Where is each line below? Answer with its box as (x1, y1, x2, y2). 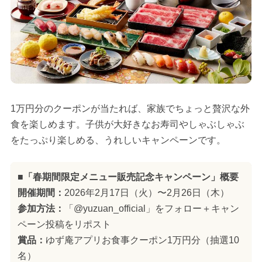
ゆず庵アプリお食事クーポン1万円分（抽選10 (45, 235, 239, 246)
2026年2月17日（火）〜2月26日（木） (64, 188, 229, 198)
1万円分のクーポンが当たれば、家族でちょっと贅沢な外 (10, 104, 250, 114)
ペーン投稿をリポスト (17, 219, 111, 230)
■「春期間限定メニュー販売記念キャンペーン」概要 (17, 172, 239, 182)
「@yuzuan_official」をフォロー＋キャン (64, 204, 239, 214)
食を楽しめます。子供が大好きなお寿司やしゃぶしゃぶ (10, 119, 244, 130)
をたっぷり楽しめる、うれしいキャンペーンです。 (10, 135, 226, 146)
